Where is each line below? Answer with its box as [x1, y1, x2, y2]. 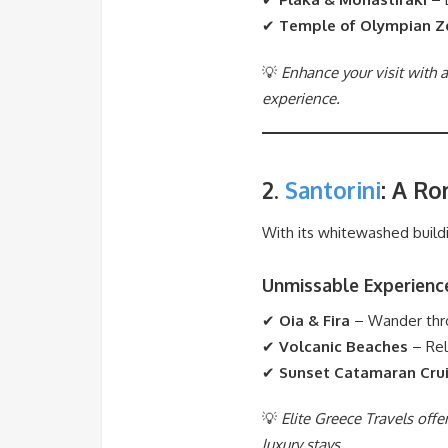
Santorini [285, 175, 381, 204]
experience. [262, 88, 340, 108]
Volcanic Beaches [279, 336, 408, 356]
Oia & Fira [279, 310, 350, 330]
